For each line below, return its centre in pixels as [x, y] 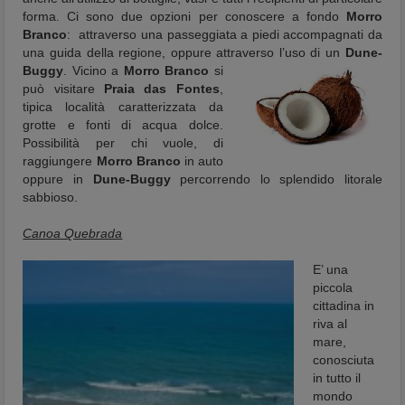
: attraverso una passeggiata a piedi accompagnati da [225, 34]
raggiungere [60, 161]
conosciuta [344, 360]
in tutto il [337, 378]
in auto [202, 161]
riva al [330, 324]
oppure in [58, 179]
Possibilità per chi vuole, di [123, 143]
